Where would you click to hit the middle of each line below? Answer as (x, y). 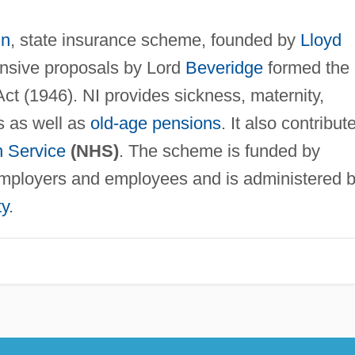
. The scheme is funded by (219, 151)
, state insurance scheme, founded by (155, 40)
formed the (306, 68)
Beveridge (224, 68)
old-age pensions (155, 124)
